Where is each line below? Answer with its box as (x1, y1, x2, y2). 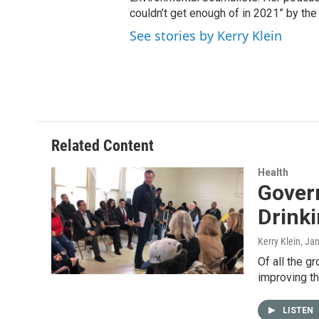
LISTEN (283, 305, 315, 315)
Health (258, 167, 288, 178)
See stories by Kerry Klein (130, 27, 282, 44)
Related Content (51, 137, 154, 155)
